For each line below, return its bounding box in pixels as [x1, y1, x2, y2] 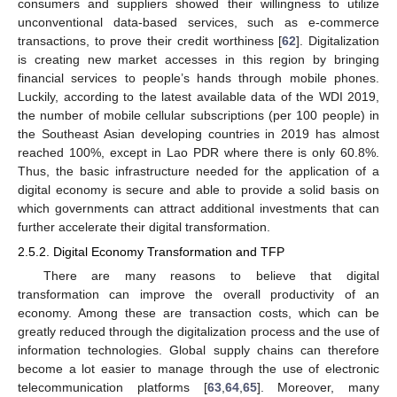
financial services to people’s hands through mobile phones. [18, 70, 379, 85]
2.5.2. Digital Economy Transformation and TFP [18, 244, 284, 259]
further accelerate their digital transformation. [18, 219, 270, 234]
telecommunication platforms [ [18, 379, 207, 394]
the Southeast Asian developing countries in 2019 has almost [18, 126, 379, 141]
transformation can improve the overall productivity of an [18, 286, 379, 301]
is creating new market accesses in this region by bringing [18, 51, 379, 66]
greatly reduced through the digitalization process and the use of [18, 323, 379, 339]
